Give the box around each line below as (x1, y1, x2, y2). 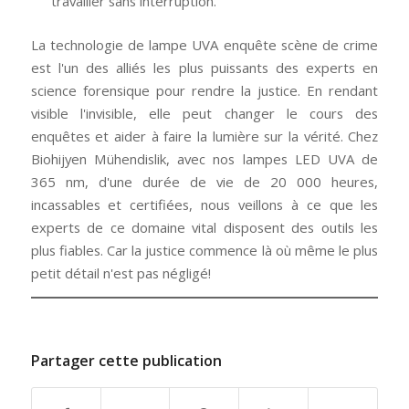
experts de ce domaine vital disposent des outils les (30, 218, 379, 237)
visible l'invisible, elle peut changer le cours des (30, 104, 379, 123)
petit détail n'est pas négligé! (30, 264, 211, 283)
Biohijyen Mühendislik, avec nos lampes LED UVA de (30, 150, 379, 169)
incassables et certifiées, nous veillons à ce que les (30, 195, 379, 215)
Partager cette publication (30, 351, 222, 372)
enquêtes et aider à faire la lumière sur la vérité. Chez (30, 127, 379, 146)
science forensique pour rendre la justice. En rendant (30, 81, 379, 100)
